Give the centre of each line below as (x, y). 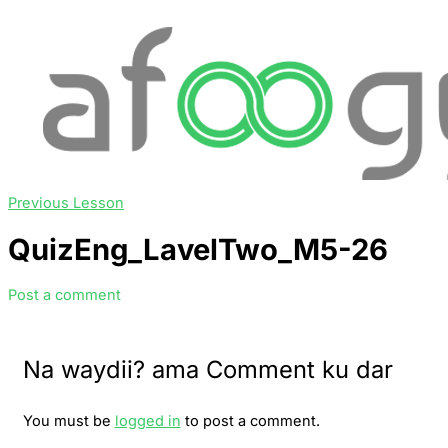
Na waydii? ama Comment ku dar (207, 369)
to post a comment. (250, 421)
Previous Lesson (66, 203)
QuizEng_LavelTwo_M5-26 (198, 249)
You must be (68, 421)
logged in (147, 421)
